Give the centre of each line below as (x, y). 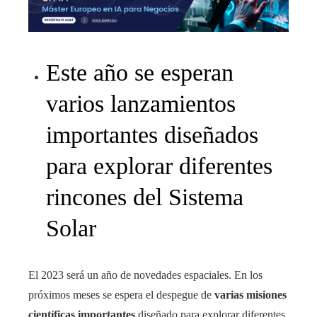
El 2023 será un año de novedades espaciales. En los (145, 275)
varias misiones (250, 294)
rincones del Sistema (145, 197)
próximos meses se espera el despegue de (121, 294)
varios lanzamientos (141, 103)
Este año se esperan (140, 72)
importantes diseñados (152, 134)
